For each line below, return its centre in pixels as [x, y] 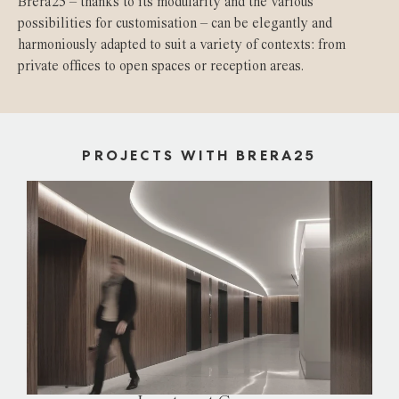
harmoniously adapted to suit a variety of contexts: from [182, 46]
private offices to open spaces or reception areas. [161, 67]
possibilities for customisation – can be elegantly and [175, 24]
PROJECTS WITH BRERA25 [199, 156]
